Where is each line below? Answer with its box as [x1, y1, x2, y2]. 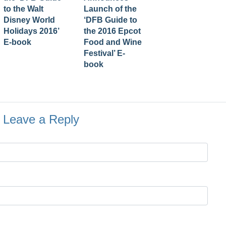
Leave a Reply [3, 112, 79, 126]
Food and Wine [84, 38, 142, 46]
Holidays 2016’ [4, 27, 59, 35]
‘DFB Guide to [84, 16, 137, 24]
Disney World [4, 16, 55, 24]
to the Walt [4, 5, 43, 13]
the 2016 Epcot [84, 27, 141, 35]
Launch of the [84, 5, 137, 13]
